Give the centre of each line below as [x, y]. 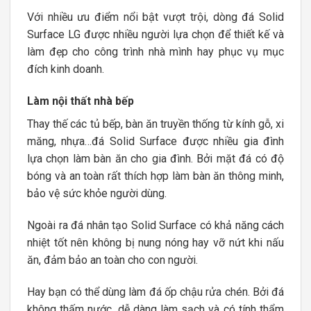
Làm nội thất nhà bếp [81, 101]
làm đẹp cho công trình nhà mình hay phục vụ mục [155, 52]
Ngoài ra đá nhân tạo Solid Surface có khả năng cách [155, 225]
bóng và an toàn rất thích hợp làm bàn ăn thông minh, [155, 176]
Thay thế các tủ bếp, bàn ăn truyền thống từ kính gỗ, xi [155, 124]
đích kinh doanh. [66, 69]
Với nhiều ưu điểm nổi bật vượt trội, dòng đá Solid [155, 17]
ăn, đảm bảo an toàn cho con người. [112, 260]
